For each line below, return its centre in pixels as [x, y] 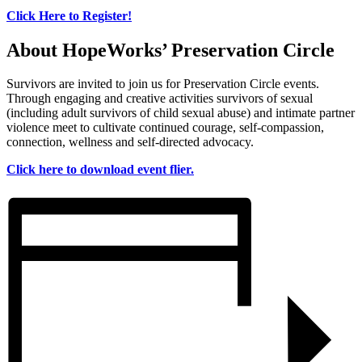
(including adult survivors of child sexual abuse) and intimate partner [181, 113]
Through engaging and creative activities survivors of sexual [160, 99]
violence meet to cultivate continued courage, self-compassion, [165, 128]
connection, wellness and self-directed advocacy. [130, 142]
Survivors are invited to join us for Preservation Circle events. [163, 84]
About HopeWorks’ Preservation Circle [170, 50]
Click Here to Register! [69, 15]
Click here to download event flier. [100, 170]
